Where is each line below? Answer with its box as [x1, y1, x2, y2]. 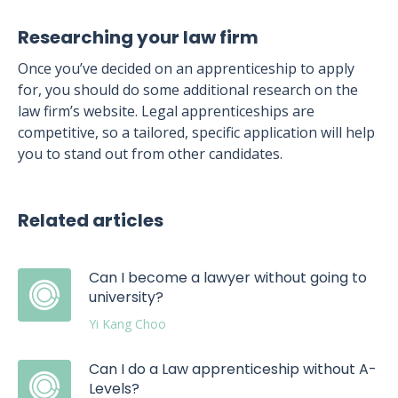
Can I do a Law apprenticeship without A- [89, 359, 377, 379]
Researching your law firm [18, 25, 259, 50]
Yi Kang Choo [89, 315, 166, 332]
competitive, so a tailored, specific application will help [18, 123, 375, 142]
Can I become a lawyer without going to [89, 267, 367, 288]
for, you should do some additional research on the [18, 80, 358, 99]
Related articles [18, 208, 163, 233]
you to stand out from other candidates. [18, 144, 283, 163]
